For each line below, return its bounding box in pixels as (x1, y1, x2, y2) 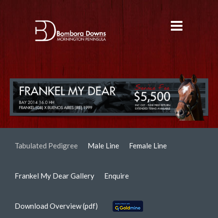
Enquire (104, 171, 129, 180)
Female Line (129, 141, 167, 150)
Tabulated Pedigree (15, 141, 78, 150)
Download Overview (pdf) (15, 201, 98, 210)
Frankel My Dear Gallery (15, 171, 94, 180)
